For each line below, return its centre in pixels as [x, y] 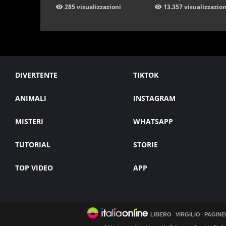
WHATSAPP [153, 122]
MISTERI [29, 122]
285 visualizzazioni [93, 7]
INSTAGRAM [154, 98]
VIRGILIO [188, 214]
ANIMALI [31, 98]
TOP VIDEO [34, 168]
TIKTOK [146, 75]
